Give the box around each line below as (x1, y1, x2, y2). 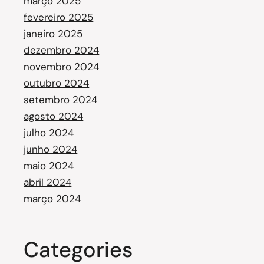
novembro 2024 (24, 60, 100, 73)
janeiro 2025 (24, 27, 83, 40)
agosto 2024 (24, 110, 84, 123)
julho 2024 (24, 126, 74, 139)
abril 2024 (24, 176, 72, 189)
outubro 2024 (24, 77, 90, 90)
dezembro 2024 (24, 44, 100, 57)
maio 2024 (24, 159, 74, 172)
